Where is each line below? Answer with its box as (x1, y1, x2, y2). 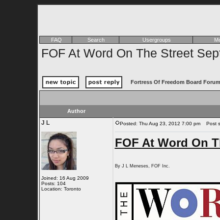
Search (87, 37, 105, 43)
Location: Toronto (41, 186, 81, 192)
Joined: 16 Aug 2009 (41, 175, 89, 181)
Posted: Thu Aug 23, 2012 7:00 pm (119, 121, 200, 126)
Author (67, 108, 85, 114)
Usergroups (142, 37, 171, 43)
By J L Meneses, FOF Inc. (114, 164, 170, 168)
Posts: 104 (41, 181, 66, 186)
